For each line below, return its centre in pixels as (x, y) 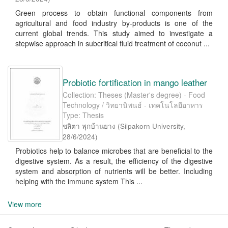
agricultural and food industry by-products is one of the (114, 23)
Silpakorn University (152, 126)
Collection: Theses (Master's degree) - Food (134, 95)
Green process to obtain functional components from (114, 13)
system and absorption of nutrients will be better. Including (114, 171)
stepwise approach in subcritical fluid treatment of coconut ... (112, 43)
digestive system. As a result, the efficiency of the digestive (114, 161)
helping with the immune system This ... (79, 181)
